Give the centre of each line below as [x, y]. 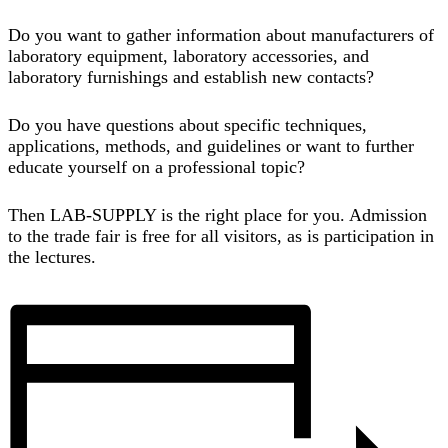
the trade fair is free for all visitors [152, 235]
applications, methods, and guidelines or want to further [211, 145]
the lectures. [52, 256]
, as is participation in [355, 235]
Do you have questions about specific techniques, [187, 124]
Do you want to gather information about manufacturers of [221, 34]
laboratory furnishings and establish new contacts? [191, 76]
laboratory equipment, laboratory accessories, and [188, 55]
